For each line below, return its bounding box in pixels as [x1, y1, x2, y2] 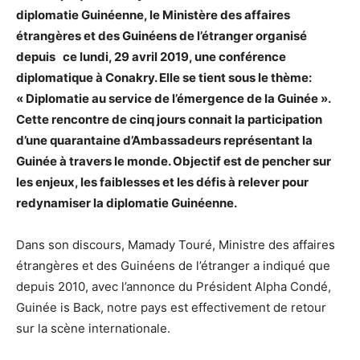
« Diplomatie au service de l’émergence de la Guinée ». [16, 91, 330, 107]
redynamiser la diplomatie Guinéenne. [16, 195, 237, 211]
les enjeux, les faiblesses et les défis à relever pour [16, 174, 309, 190]
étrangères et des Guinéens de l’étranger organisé [16, 28, 307, 44]
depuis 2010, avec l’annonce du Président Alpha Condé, [16, 279, 331, 295]
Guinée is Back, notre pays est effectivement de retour [16, 300, 326, 316]
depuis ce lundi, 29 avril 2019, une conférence [16, 49, 286, 65]
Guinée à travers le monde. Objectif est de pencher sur [16, 153, 331, 170]
